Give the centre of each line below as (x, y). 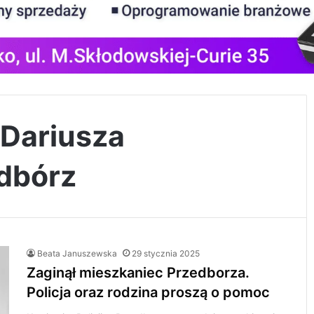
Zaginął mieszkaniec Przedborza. (138, 273)
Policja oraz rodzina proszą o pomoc (149, 292)
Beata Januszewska (77, 253)
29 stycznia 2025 (166, 253)
